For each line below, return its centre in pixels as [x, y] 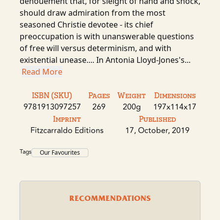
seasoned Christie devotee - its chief [86, 25]
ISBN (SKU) [52, 95]
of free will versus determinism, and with [96, 48]
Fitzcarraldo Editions [67, 131]
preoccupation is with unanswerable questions [107, 36]
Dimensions [175, 95]
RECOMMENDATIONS [110, 198]
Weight [132, 95]
